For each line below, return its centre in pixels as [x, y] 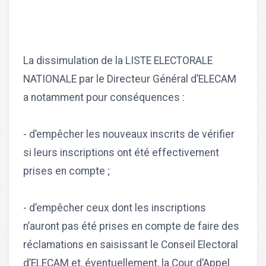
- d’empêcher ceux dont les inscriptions [115, 208]
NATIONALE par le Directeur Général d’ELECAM [130, 79]
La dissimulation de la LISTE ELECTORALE [118, 61]
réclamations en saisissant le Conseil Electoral [131, 245]
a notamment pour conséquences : [104, 98]
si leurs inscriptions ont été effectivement [121, 153]
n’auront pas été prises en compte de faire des [131, 227]
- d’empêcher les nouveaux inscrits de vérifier [129, 134]
